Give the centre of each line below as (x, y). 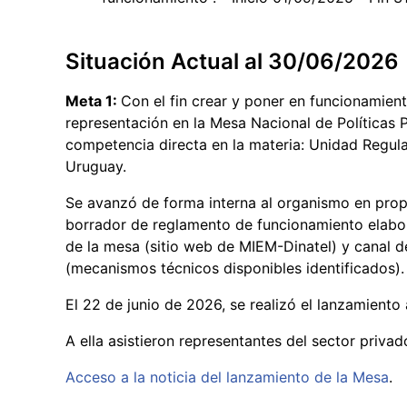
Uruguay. (96, 166)
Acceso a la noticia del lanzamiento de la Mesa (227, 377)
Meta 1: (93, 100)
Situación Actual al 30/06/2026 (232, 61)
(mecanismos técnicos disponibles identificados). (235, 268)
